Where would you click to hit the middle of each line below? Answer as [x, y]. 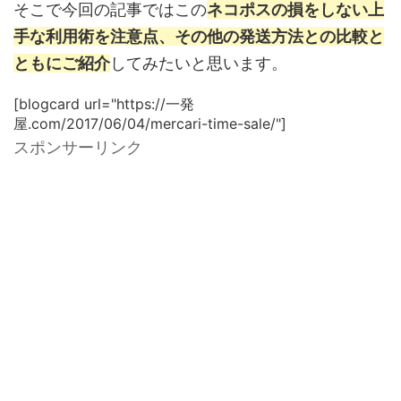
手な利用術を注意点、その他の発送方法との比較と [199, 36]
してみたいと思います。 [199, 63]
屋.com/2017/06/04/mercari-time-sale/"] [150, 124]
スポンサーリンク [78, 147]
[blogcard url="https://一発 [104, 104]
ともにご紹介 [62, 63]
